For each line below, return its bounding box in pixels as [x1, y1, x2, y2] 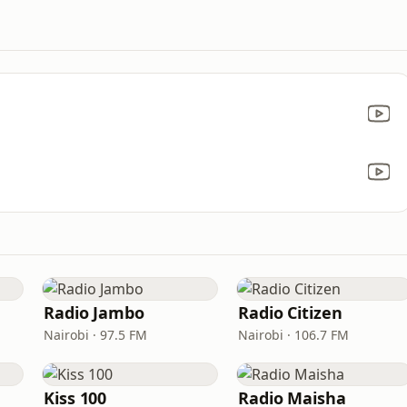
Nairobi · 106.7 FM [238, 326, 349, 343]
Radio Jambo [44, 302, 145, 323]
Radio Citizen [238, 302, 342, 323]
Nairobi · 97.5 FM [44, 326, 147, 343]
